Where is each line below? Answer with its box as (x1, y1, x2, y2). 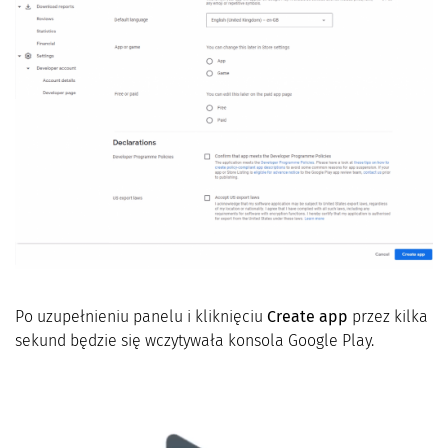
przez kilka (348, 307, 428, 327)
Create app (267, 307, 348, 327)
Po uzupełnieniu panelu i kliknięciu (15, 307, 267, 327)
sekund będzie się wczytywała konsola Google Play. (15, 331, 374, 351)
